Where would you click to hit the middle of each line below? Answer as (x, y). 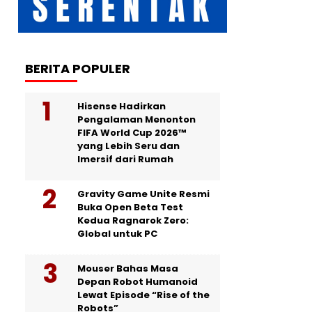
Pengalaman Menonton (136, 120)
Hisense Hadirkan (122, 107)
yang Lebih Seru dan (128, 146)
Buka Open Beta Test (130, 208)
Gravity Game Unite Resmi (143, 194)
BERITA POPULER (78, 69)
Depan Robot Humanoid (138, 282)
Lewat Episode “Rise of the (143, 295)
